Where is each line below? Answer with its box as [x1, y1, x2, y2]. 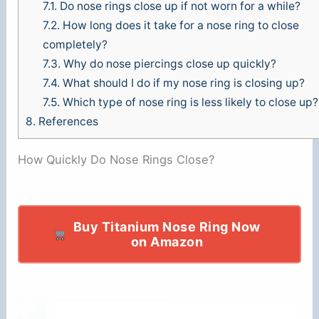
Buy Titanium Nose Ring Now [73, 219, 261, 234]
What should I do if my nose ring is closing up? [59, 76, 305, 90]
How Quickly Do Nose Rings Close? [18, 152, 215, 167]
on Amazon [130, 234, 203, 249]
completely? [42, 38, 108, 52]
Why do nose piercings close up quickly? [60, 57, 276, 71]
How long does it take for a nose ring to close [59, 19, 299, 33]
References [36, 115, 99, 129]
